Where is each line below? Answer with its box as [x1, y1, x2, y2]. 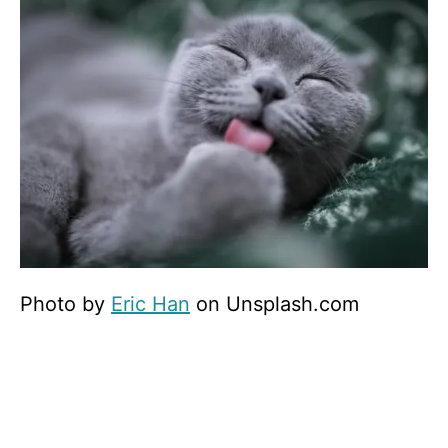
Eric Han [111, 292, 190, 317]
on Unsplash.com [190, 292, 359, 317]
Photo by [20, 292, 111, 317]
